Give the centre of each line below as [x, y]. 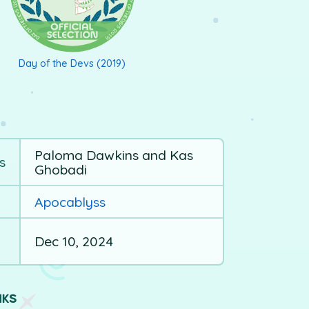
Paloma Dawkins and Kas [113, 154]
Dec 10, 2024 [73, 241]
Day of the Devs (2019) [72, 63]
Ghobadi [60, 169]
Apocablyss [70, 201]
